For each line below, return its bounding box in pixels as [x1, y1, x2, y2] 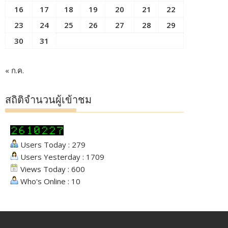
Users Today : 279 [18, 139, 85, 150]
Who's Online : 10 [18, 176, 80, 186]
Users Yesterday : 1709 [18, 152, 104, 162]
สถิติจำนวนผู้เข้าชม [5, 94, 92, 106]
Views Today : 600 [18, 164, 85, 174]
